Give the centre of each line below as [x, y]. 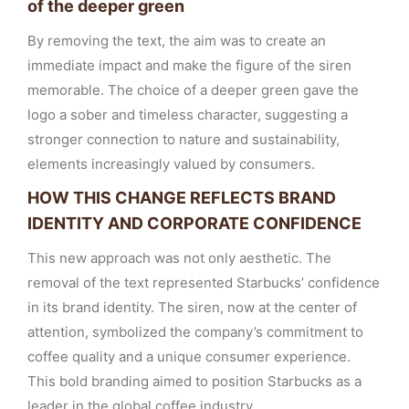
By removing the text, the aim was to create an [177, 41]
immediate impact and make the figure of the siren [189, 65]
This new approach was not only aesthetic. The [179, 258]
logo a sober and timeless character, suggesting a [188, 115]
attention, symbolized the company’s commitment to [195, 332]
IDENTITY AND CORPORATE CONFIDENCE [194, 223]
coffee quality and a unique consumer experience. [189, 357]
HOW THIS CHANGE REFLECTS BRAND [182, 198]
